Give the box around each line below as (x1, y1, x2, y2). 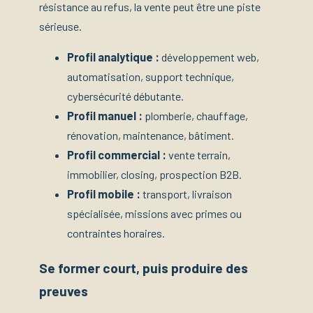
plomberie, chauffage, (143, 109, 248, 123)
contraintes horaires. (67, 226, 165, 240)
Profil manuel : (67, 109, 143, 123)
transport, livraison (140, 187, 232, 201)
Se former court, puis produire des (39, 260, 248, 277)
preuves (39, 283, 88, 300)
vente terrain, (166, 148, 231, 162)
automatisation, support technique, (67, 70, 234, 84)
